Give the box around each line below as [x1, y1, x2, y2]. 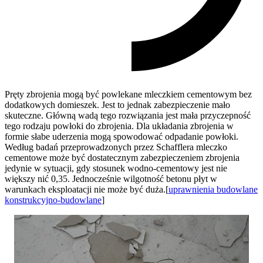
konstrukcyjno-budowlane [5, 194, 102, 205]
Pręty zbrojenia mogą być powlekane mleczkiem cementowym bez [5, 89, 252, 99]
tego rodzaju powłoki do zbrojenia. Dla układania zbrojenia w [5, 120, 234, 131]
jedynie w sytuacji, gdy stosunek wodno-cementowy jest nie [5, 163, 227, 173]
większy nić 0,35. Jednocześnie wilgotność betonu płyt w [5, 173, 217, 184]
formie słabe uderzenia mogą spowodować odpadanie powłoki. [5, 131, 238, 141]
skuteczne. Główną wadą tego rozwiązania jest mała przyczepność [5, 110, 251, 120]
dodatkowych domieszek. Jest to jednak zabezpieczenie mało [5, 99, 230, 110]
